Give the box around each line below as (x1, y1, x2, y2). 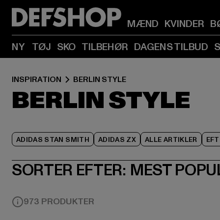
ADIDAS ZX (98, 135, 137, 144)
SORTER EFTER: (12, 159, 126, 181)
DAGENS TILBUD (134, 40, 209, 54)
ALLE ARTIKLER (145, 135, 197, 144)
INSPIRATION (12, 74, 61, 85)
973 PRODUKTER (24, 195, 94, 208)
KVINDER (165, 17, 204, 31)
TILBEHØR (82, 40, 128, 54)
